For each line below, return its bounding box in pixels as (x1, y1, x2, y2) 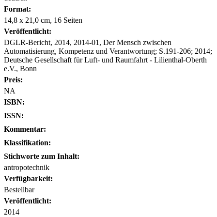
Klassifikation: (4, 138, 51, 147)
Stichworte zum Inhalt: (4, 152, 79, 160)
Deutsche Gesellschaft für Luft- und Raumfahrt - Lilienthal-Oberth (4, 55, 207, 64)
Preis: (4, 75, 23, 84)
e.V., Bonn (4, 64, 37, 73)
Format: (4, 4, 31, 13)
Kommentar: (4, 124, 46, 133)
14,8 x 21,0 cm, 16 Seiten (4, 15, 82, 24)
